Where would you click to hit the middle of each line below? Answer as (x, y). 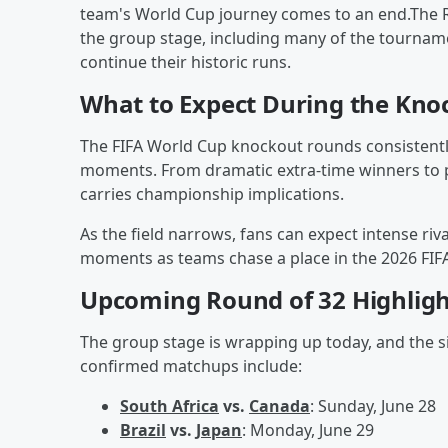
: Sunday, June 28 (373, 405)
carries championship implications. (212, 193)
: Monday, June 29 (308, 429)
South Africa (169, 405)
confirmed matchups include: (191, 365)
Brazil (143, 429)
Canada (279, 405)
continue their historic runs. (185, 61)
